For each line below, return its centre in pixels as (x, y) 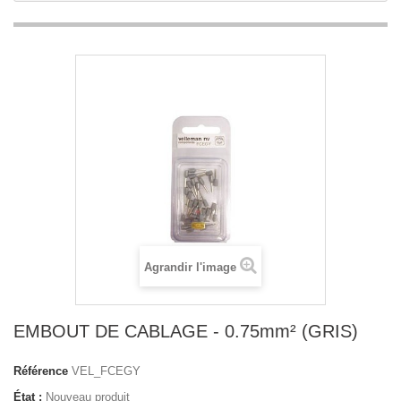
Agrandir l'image (190, 267)
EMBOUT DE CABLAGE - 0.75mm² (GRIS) (186, 331)
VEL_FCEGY (106, 371)
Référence (41, 371)
